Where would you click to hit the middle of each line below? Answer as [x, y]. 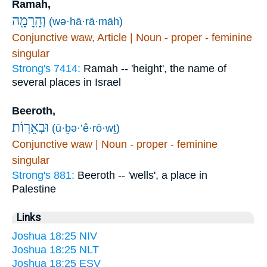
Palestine [34, 189]
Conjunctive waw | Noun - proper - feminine [115, 145]
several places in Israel [66, 83]
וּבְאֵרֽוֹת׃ [30, 128]
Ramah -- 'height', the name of [155, 69]
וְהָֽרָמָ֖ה [29, 21]
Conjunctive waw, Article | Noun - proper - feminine [132, 38]
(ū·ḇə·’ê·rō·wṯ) [86, 128]
